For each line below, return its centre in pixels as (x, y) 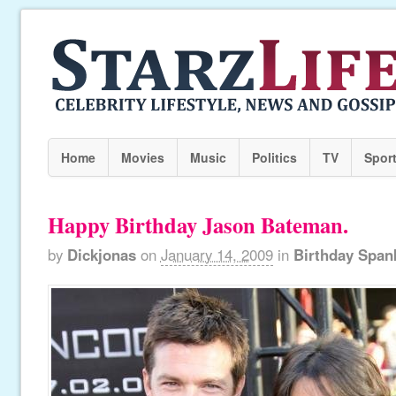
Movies (142, 157)
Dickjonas (101, 255)
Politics (274, 157)
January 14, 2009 (217, 255)
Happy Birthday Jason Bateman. (198, 225)
